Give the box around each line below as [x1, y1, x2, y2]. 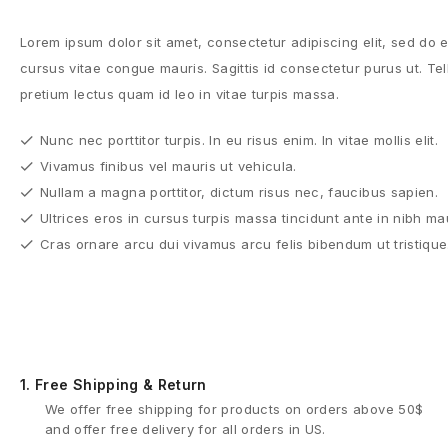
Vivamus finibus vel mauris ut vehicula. [40, 158, 297, 175]
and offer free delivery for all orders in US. [45, 421, 326, 438]
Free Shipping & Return [30, 376, 207, 394]
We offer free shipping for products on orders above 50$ [45, 401, 424, 418]
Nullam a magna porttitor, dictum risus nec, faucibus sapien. [40, 184, 438, 201]
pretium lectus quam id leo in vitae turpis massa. [20, 86, 340, 103]
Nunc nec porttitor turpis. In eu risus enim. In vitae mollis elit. [40, 132, 439, 149]
